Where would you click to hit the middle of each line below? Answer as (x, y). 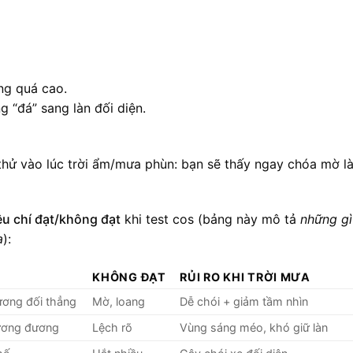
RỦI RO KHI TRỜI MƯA (245, 277)
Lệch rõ (113, 328)
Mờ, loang (119, 302)
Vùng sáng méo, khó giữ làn (254, 328)
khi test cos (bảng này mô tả (210, 219)
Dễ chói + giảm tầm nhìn (244, 302)
